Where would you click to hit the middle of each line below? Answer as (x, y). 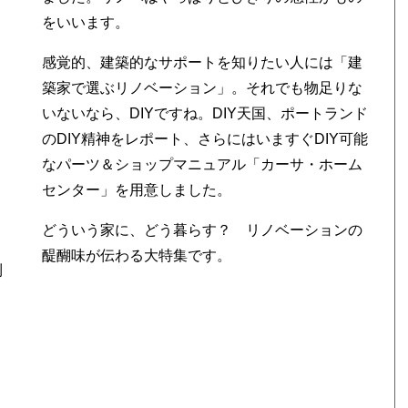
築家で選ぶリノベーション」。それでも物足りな (203, 88)
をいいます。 (86, 22)
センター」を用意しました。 (137, 190)
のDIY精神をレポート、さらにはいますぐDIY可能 (205, 139)
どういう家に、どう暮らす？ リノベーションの (203, 230)
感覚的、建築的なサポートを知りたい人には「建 (203, 62)
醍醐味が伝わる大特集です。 (137, 255)
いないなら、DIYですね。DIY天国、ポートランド (205, 113)
